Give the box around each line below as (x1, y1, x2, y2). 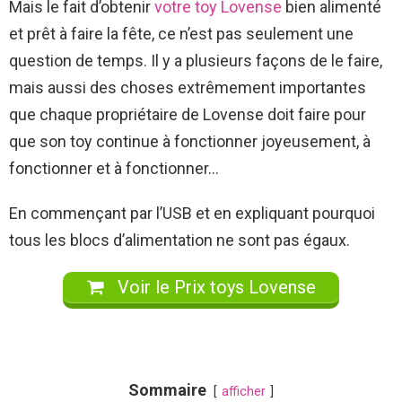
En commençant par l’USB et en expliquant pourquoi (9, 203, 375, 223)
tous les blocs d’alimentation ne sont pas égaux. (9, 230, 350, 249)
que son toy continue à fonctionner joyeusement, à (9, 131, 371, 151)
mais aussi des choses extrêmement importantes (9, 77, 366, 97)
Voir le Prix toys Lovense (113, 275, 316, 298)
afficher (222, 383, 266, 399)
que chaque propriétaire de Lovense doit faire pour (9, 104, 366, 124)
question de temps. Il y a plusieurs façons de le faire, (9, 50, 382, 70)
